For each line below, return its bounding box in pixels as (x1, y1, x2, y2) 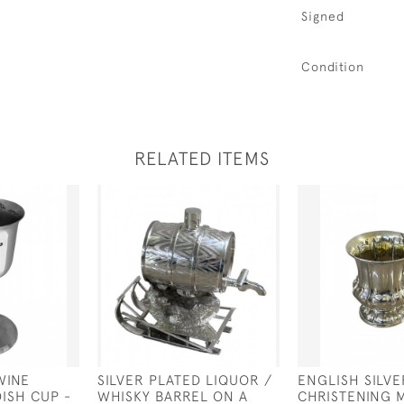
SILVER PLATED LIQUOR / (97, 372, 272, 388)
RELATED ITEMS (134, 148, 270, 169)
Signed (301, 9, 344, 23)
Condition (301, 60, 364, 74)
